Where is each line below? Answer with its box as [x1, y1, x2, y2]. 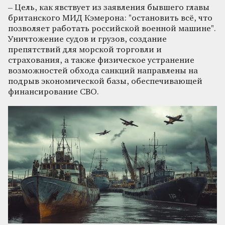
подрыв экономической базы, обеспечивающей [8, 77, 202, 86]
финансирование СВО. [8, 87, 99, 96]
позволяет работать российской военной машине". [8, 24, 216, 33]
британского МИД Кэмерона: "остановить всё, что [8, 14, 212, 23]
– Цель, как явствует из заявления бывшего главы [8, 3, 209, 12]
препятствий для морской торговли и [8, 45, 162, 54]
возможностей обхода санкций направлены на [8, 66, 198, 75]
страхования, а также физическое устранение [8, 56, 194, 65]
